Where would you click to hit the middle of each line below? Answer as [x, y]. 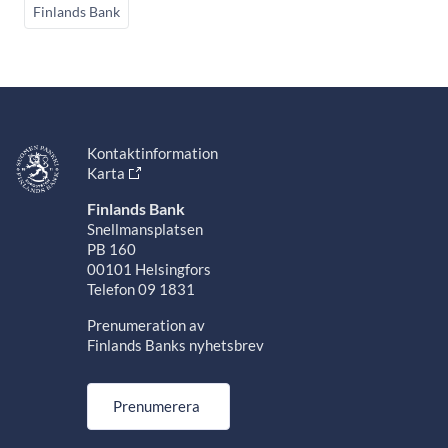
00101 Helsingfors [148, 269]
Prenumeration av [145, 325]
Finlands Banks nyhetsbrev [178, 345]
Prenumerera [156, 406]
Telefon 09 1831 [140, 289]
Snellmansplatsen [144, 229]
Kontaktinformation [152, 153]
